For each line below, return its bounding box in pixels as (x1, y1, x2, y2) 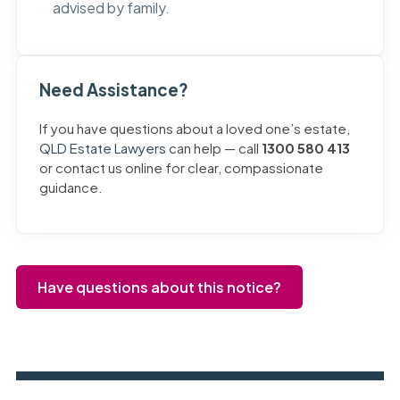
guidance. (38, 179, 103, 196)
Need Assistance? (38, 79, 188, 101)
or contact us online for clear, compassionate (38, 159, 323, 177)
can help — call (165, 139, 262, 157)
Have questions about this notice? (37, 278, 281, 297)
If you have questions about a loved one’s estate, (38, 120, 350, 137)
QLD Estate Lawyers (38, 139, 166, 157)
